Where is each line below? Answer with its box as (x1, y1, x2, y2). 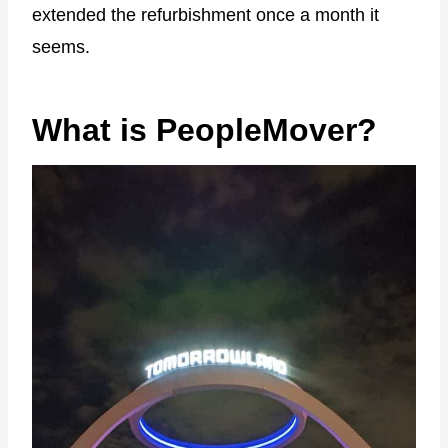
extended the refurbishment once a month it (32, 4, 379, 25)
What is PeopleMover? (32, 111, 377, 148)
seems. (32, 36, 90, 57)
